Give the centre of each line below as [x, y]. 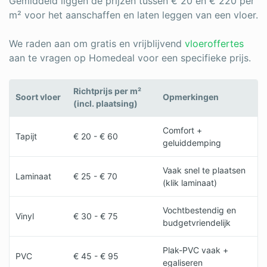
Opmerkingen [191, 97]
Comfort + [182, 130]
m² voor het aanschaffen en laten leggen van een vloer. [133, 15]
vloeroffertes [214, 44]
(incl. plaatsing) [105, 103]
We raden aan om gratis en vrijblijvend [97, 44]
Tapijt [26, 136]
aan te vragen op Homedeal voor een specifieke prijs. [130, 58]
